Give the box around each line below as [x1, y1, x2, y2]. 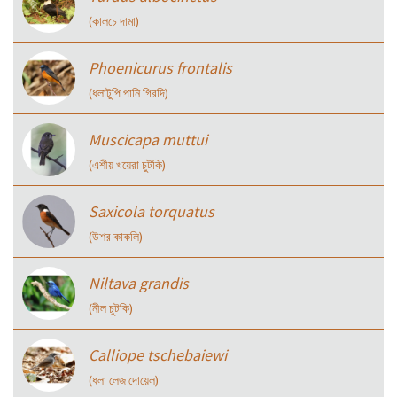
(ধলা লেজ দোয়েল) [89, 371, 159, 388]
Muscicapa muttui [89, 128, 207, 150]
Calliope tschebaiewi [89, 344, 227, 365]
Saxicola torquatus [89, 200, 214, 222]
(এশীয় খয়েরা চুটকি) [89, 156, 166, 173]
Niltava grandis [89, 272, 189, 293]
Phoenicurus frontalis [89, 57, 232, 78]
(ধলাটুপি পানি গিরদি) [89, 84, 168, 101]
